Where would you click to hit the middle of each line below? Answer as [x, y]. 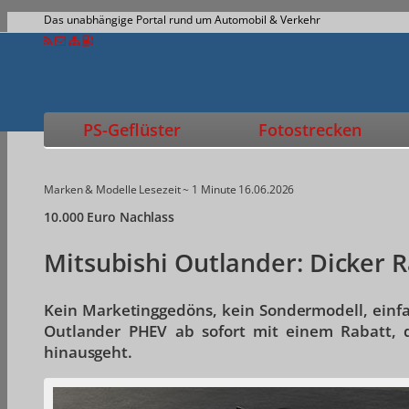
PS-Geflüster [131, 130]
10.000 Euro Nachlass [109, 216]
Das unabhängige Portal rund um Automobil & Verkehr [182, 20]
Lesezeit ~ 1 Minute [188, 189]
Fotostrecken [309, 130]
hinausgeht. [88, 352]
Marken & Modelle [90, 189]
